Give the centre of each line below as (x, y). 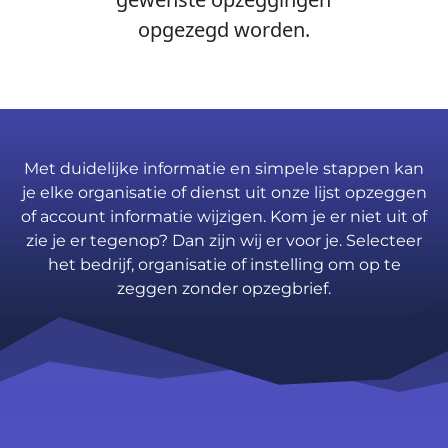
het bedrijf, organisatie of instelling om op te (224, 265)
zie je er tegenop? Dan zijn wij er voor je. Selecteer (224, 241)
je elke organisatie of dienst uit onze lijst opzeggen (224, 193)
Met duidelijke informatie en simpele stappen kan (224, 169)
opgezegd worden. (223, 30)
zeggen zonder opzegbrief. (224, 289)
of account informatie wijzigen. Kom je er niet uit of (224, 217)
